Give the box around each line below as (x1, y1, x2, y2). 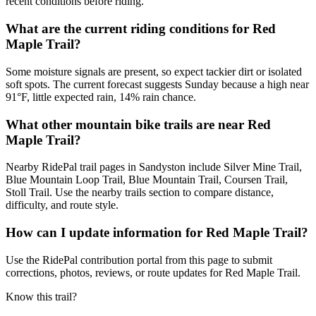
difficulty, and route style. (6, 199, 119, 212)
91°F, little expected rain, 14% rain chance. (6, 90, 196, 103)
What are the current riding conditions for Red (6, 21, 276, 37)
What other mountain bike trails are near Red (6, 116, 271, 132)
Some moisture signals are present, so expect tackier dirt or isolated (6, 65, 302, 78)
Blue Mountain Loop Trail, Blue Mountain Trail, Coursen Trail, (6, 174, 288, 186)
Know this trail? (6, 290, 77, 303)
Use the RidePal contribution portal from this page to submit (6, 253, 272, 266)
